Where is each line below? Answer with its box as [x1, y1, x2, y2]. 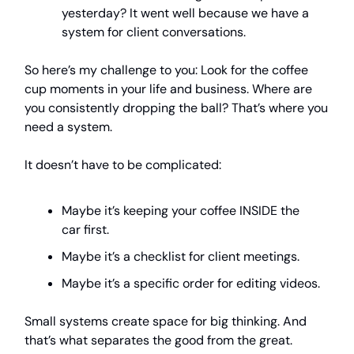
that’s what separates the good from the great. [24, 332, 292, 349]
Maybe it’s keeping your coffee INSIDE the [62, 202, 299, 220]
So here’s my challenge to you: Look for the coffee [24, 62, 308, 79]
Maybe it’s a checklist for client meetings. [62, 248, 299, 265]
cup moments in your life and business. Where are [24, 81, 312, 98]
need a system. [24, 119, 112, 136]
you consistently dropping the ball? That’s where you [24, 100, 328, 117]
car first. [62, 221, 109, 239]
